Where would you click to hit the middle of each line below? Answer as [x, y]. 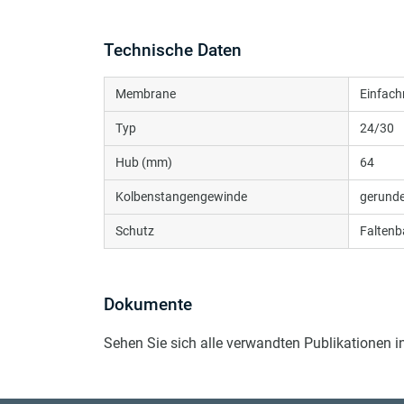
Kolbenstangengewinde [181, 196]
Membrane [146, 93]
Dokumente [148, 304]
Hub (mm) [144, 162]
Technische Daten [173, 50]
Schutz [135, 230]
